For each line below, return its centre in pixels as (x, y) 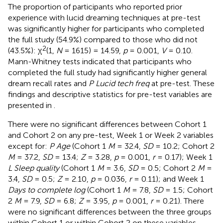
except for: (29, 146)
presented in (31, 105)
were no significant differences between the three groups (110, 212)
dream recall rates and (48, 83)
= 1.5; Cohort (188, 190)
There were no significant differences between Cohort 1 (107, 124)
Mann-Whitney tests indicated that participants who (100, 61)
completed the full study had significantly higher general (108, 72)
